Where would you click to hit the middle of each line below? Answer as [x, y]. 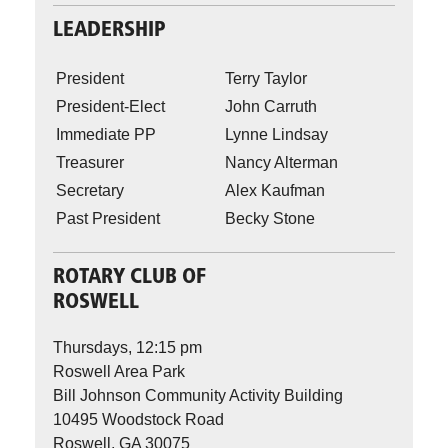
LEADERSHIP [109, 31]
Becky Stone [270, 219]
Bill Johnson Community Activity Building [198, 396]
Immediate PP [106, 135]
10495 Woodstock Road [138, 420]
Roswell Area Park [119, 372]
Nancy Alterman [281, 163]
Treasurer [90, 163]
